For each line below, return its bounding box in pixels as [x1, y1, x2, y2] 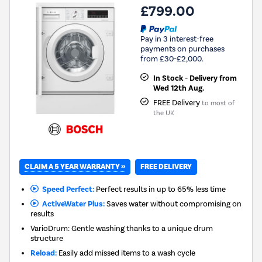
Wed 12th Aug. [153, 82, 204, 93]
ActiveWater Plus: [38, 198, 105, 209]
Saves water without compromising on [104, 198, 242, 208]
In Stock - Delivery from [153, 73, 237, 83]
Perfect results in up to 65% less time [94, 184, 226, 194]
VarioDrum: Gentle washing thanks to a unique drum [30, 223, 213, 233]
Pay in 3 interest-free [140, 33, 213, 43]
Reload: [30, 247, 57, 258]
